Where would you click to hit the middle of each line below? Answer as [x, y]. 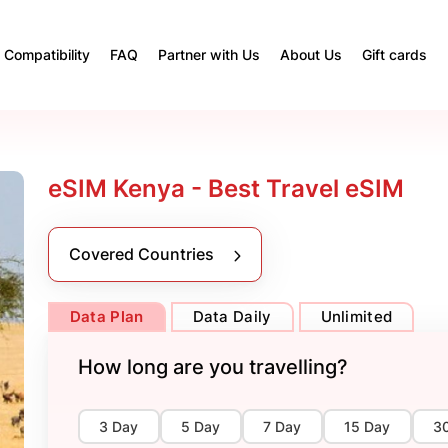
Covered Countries [143, 254]
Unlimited [356, 316]
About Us [311, 54]
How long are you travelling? [212, 367]
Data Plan [106, 316]
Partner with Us [209, 54]
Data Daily [232, 316]
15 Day [367, 426]
